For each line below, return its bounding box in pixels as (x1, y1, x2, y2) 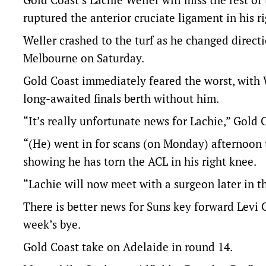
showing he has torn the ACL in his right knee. (23, 154, 256, 169)
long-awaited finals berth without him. (23, 91, 219, 106)
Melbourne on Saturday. (23, 50, 144, 65)
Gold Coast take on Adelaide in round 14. (23, 239, 233, 254)
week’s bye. (23, 217, 81, 232)
